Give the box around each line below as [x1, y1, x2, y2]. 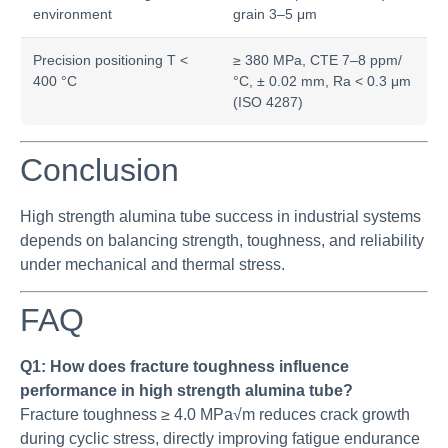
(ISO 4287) [233, 93, 303, 110]
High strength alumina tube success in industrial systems [20, 207, 421, 225]
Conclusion [20, 151, 179, 188]
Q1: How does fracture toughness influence [20, 357, 349, 375]
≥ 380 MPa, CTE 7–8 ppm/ [233, 51, 402, 68]
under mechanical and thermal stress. [20, 255, 285, 273]
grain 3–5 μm [233, 5, 317, 22]
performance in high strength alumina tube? [20, 381, 353, 399]
